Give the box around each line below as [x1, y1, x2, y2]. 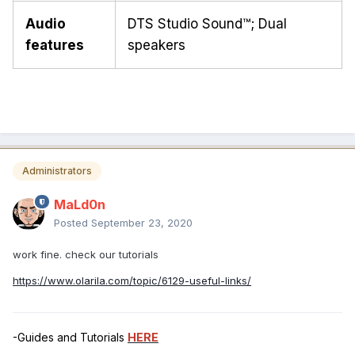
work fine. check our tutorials [13, 247, 158, 261]
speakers [128, 37, 185, 54]
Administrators [22, 165, 92, 177]
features [25, 37, 84, 54]
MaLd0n [54, 196, 105, 212]
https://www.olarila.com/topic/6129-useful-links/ [13, 273, 251, 287]
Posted [54, 216, 91, 229]
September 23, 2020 [91, 216, 193, 229]
